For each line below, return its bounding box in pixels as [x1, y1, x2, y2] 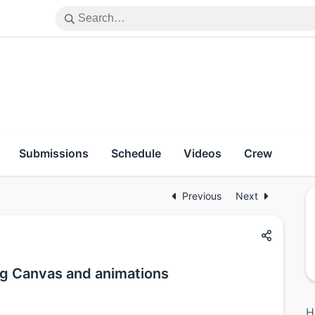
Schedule [111, 146, 161, 160]
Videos [184, 146, 221, 160]
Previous [182, 190, 224, 202]
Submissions [19, 146, 89, 160]
